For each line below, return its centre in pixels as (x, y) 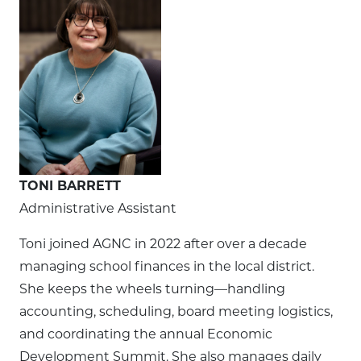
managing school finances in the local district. (167, 266)
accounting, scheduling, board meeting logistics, (176, 311)
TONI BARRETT (70, 186)
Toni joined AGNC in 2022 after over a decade (163, 244)
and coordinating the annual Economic (146, 334)
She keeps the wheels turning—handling (152, 289)
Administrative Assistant (98, 208)
